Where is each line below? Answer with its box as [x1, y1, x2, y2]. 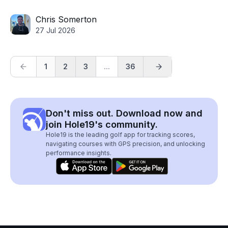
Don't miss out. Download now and [46, 108, 203, 119]
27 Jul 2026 [36, 26, 75, 35]
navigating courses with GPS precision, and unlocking [46, 140, 205, 148]
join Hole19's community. [46, 119, 158, 130]
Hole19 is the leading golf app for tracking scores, [46, 131, 195, 138]
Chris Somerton [36, 14, 97, 24]
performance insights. [46, 149, 111, 157]
